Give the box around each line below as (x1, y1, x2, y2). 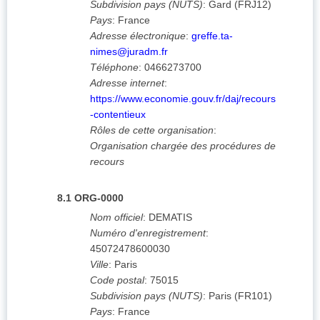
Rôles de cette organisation (90, 124, 214, 136)
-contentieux (90, 109, 146, 121)
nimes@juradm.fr (90, 46, 168, 58)
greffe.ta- (191, 30, 233, 42)
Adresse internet (90, 77, 164, 89)
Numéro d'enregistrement (90, 227, 206, 239)
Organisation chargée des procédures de (90, 140, 276, 152)
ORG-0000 (74, 192, 124, 204)
